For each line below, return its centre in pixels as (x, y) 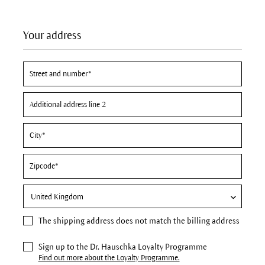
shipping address (83, 221)
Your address (52, 35)
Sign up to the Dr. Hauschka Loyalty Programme (122, 247)
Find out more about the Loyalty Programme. (109, 258)
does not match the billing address (177, 221)
